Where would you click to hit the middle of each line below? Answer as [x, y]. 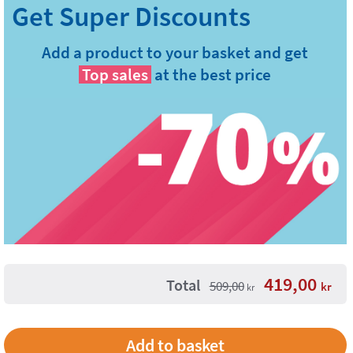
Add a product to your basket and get [175, 52]
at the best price [213, 74]
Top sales [115, 74]
